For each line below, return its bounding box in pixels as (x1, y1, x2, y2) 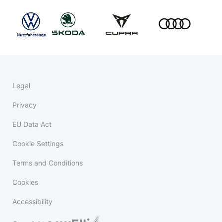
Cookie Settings (12, 139, 63, 148)
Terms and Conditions (12, 159, 83, 167)
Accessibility (12, 197, 53, 206)
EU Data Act (12, 120, 52, 128)
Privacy (12, 101, 37, 109)
